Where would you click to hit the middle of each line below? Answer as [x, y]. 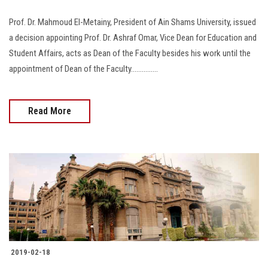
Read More [50, 111]
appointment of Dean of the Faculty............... [83, 68]
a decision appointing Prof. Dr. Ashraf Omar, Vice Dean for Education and [133, 37]
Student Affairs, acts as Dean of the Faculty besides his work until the [130, 53]
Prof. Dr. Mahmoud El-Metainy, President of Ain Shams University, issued [133, 22]
